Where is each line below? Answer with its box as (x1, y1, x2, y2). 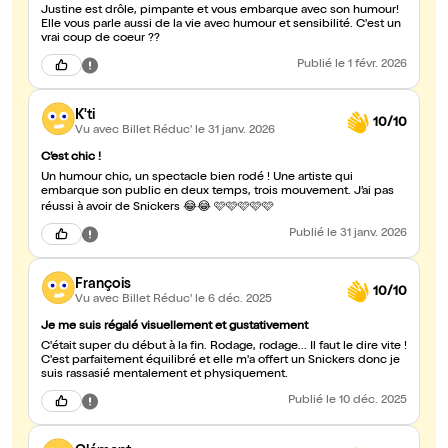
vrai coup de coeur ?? (41, 33, 160, 46)
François (75, 277, 131, 292)
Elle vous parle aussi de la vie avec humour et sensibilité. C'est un (41, 19, 401, 32)
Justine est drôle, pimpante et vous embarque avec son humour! (41, 5, 399, 18)
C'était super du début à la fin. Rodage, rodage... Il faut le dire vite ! (41, 341, 407, 354)
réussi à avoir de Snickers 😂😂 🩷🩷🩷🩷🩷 (41, 202, 274, 215)
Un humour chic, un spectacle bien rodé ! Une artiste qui (41, 172, 353, 185)
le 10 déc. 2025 (326, 395, 407, 408)
